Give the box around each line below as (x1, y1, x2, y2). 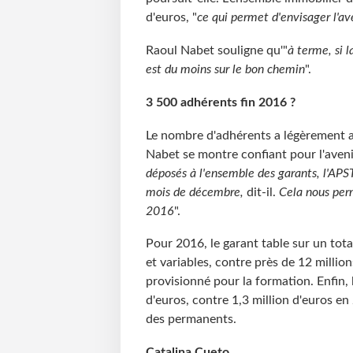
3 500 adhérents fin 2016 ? (145, 95, 295, 109)
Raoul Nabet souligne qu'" (145, 43, 288, 57)
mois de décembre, (145, 185, 243, 199)
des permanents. (145, 313, 236, 326)
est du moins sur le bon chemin (145, 62, 305, 76)
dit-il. (243, 185, 279, 199)
